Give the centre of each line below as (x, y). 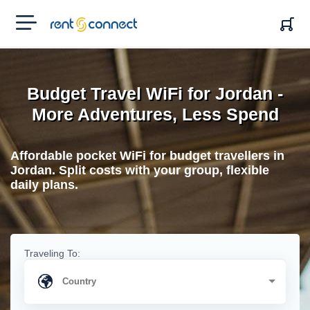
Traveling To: (52, 253)
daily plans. (44, 185)
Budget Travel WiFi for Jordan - (155, 93)
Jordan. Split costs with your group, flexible (140, 170)
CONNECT (74, 33)
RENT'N (67, 22)
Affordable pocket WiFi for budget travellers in (147, 156)
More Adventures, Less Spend (155, 114)
